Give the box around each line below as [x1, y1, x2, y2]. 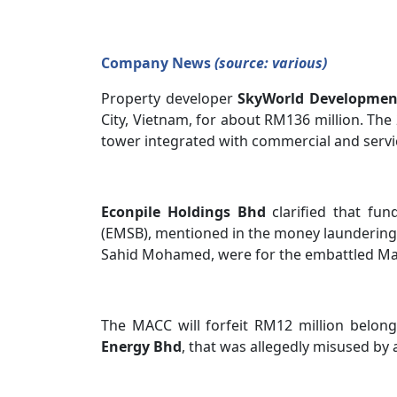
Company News [101, 53, 214, 73]
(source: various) [214, 53, 327, 73]
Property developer [101, 89, 233, 108]
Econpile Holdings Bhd [101, 202, 266, 222]
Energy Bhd [101, 337, 182, 356]
